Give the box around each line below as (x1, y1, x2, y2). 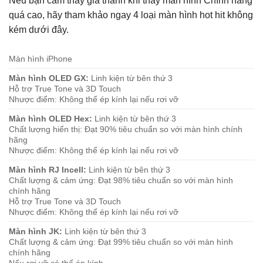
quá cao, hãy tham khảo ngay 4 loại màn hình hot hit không (9, 9, 253, 20)
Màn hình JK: (9, 226, 62, 236)
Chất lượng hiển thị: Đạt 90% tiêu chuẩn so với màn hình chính (9, 124, 242, 134)
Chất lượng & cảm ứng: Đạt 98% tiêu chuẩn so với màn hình (9, 175, 233, 185)
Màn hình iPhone (9, 53, 72, 63)
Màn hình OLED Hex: (9, 113, 92, 123)
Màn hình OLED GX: (9, 73, 89, 83)
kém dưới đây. (9, 24, 69, 35)
